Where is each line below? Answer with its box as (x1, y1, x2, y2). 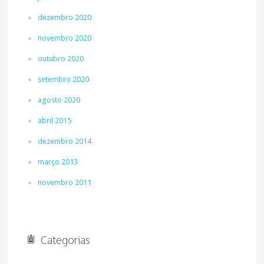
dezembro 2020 (38, 13, 92, 22)
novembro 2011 (38, 178, 92, 187)
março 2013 (38, 157, 78, 166)
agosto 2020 (38, 95, 81, 104)
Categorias (41, 233, 91, 246)
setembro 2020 (38, 75, 90, 84)
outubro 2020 (38, 54, 84, 63)
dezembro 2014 (38, 137, 92, 146)
